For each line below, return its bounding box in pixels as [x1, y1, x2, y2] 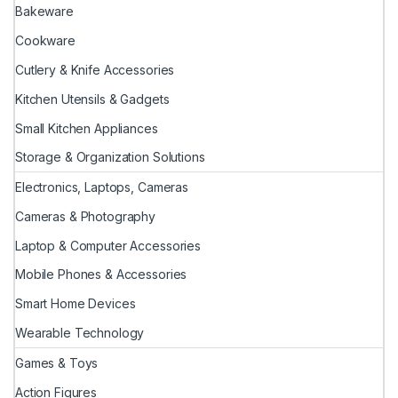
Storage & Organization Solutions [15, 149, 205, 165]
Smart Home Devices [15, 296, 136, 312]
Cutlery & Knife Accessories [15, 61, 175, 77]
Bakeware [15, 4, 74, 20]
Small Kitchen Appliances [15, 120, 158, 136]
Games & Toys [15, 354, 99, 370]
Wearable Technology [15, 325, 145, 340]
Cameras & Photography [15, 208, 156, 224]
